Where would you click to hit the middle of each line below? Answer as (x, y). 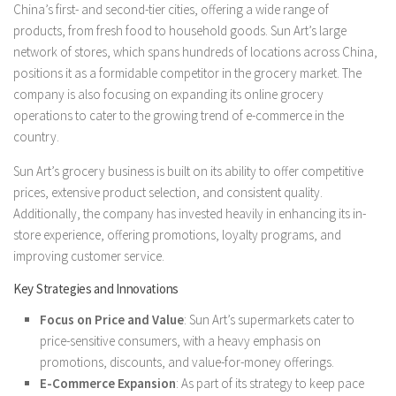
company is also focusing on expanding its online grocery (168, 94)
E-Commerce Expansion (108, 383)
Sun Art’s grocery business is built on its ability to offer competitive (188, 171)
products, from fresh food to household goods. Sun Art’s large (180, 30)
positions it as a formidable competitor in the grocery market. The (187, 72)
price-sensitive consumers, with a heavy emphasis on (180, 340)
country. (36, 136)
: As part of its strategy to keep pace (270, 383)
